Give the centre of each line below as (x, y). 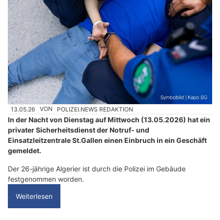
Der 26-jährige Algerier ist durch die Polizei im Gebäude (97, 168)
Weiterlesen (34, 196)
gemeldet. (25, 150)
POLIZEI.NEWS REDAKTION (95, 109)
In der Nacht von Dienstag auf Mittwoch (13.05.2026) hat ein (109, 119)
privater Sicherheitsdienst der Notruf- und (79, 130)
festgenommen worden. (46, 179)
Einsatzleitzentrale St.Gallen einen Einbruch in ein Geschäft (107, 140)
